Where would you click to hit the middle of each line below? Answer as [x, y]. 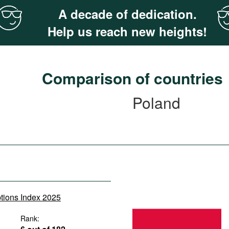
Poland [156, 102]
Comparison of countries [132, 78]
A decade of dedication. [127, 14]
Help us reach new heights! [127, 31]
